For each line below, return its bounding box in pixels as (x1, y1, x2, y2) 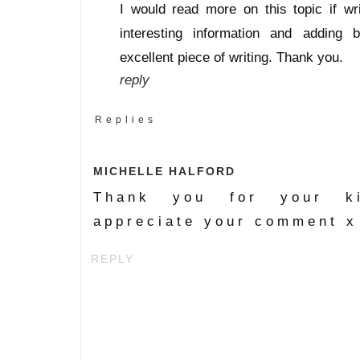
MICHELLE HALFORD (93, 164, 235, 178)
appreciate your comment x (93, 212, 358, 229)
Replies (95, 113, 157, 125)
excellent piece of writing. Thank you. (120, 48, 343, 65)
